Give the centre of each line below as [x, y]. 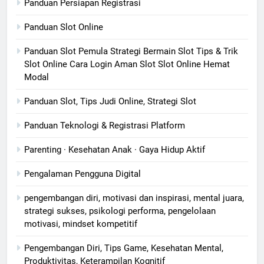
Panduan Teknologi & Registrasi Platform [105, 126]
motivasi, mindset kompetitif [81, 224]
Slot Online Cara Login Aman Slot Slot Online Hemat [127, 65]
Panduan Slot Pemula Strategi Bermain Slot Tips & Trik [131, 52]
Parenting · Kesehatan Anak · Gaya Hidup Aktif [115, 150]
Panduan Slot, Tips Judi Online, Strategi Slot [110, 102]
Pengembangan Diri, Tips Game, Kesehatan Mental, [124, 248]
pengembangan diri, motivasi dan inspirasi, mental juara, [134, 198]
